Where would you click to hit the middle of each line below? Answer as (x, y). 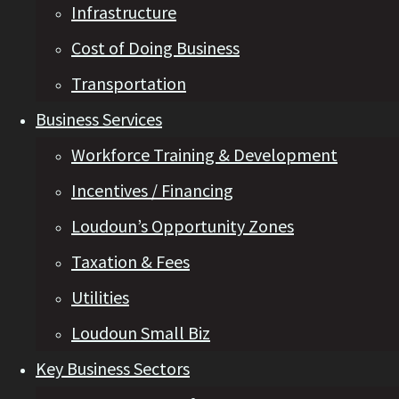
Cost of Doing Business (155, 48)
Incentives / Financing (152, 191)
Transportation (129, 84)
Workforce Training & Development (204, 155)
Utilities (100, 297)
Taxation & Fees (130, 262)
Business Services (99, 119)
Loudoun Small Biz (141, 333)
